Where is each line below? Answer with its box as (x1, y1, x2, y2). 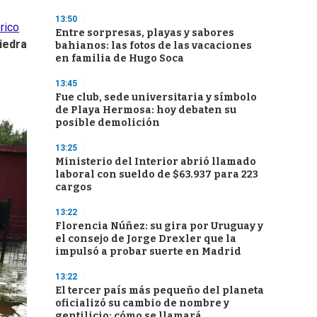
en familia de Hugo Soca (55, 52, 184, 64)
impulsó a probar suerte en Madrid (55, 246, 241, 258)
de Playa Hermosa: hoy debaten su (55, 104, 236, 116)
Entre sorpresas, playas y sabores (55, 27, 234, 39)
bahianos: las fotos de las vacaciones (55, 40, 252, 52)
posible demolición (55, 117, 160, 129)
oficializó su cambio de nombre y (55, 297, 229, 309)
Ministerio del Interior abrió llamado (55, 156, 256, 168)
